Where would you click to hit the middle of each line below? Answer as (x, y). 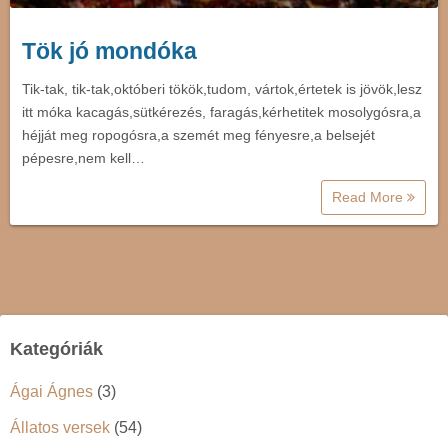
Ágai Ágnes (51, 391)
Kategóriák (56, 348)
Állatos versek (60, 427)
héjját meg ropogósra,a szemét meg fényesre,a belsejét (198, 134)
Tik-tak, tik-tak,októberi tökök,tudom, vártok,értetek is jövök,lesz (222, 88)
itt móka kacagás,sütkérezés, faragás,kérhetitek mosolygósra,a (221, 111)
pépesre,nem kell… (83, 157)
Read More (369, 196)
